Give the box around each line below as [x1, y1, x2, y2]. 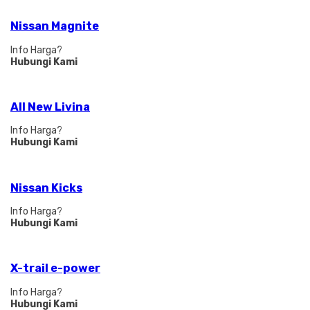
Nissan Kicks [10, 181, 82, 194]
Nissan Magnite [10, 19, 99, 33]
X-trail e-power [10, 262, 100, 275]
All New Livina [10, 100, 90, 113]
